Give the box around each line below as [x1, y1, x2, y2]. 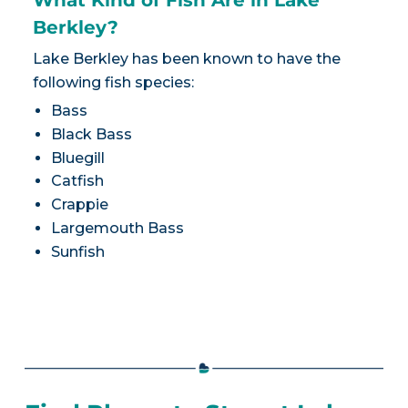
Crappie [50, 196, 108, 214]
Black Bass [50, 125, 132, 143]
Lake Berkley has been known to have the [32, 49, 341, 67]
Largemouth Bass [50, 219, 184, 237]
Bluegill [50, 148, 105, 167]
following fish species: [32, 73, 194, 91]
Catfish [50, 172, 104, 190]
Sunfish [50, 242, 105, 260]
